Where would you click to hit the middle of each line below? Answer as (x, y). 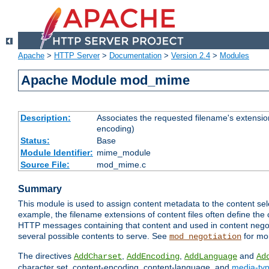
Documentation (135, 56)
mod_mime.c (121, 165)
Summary (40, 189)
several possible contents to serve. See (94, 236)
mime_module (123, 153)
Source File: (45, 165)
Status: (35, 141)
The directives (46, 256)
